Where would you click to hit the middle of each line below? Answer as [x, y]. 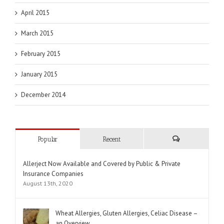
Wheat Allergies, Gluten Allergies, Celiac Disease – [126, 213]
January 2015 [39, 74]
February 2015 [41, 54]
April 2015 [35, 13]
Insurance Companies [53, 174]
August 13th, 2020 [48, 183]
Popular [47, 139]
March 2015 [37, 33]
